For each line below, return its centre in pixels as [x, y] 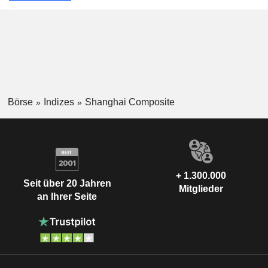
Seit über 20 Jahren [67, 183]
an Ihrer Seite [67, 196]
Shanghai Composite [130, 102]
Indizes [59, 102]
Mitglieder [201, 189]
